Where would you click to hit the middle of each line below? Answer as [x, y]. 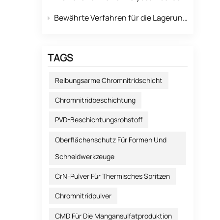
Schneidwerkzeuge [85, 156]
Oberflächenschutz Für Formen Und [111, 139]
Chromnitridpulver [83, 196]
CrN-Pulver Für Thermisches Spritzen [113, 176]
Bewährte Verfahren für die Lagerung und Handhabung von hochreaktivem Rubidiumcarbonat [118, 18]
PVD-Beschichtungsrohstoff [99, 120]
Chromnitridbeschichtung [96, 100]
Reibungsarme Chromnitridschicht [109, 80]
